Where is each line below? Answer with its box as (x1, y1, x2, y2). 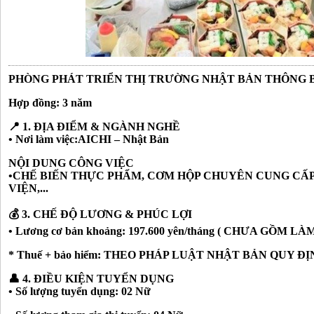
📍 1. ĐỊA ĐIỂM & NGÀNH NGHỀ (8, 121, 180, 132)
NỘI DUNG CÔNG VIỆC (8, 157, 134, 169)
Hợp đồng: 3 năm (8, 97, 92, 109)
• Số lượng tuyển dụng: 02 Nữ (8, 285, 151, 297)
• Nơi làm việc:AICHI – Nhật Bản (8, 133, 169, 145)
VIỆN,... (8, 182, 48, 194)
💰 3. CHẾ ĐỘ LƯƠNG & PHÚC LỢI (8, 208, 192, 220)
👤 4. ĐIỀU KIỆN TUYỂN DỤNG (8, 273, 174, 285)
